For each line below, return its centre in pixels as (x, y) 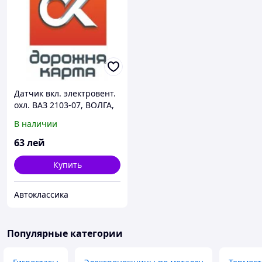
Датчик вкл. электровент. (65, 94)
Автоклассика (41, 195)
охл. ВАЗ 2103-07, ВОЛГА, (64, 105)
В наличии (36, 124)
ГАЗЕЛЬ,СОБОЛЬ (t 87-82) (64, 117)
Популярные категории (65, 234)
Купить (67, 165)
